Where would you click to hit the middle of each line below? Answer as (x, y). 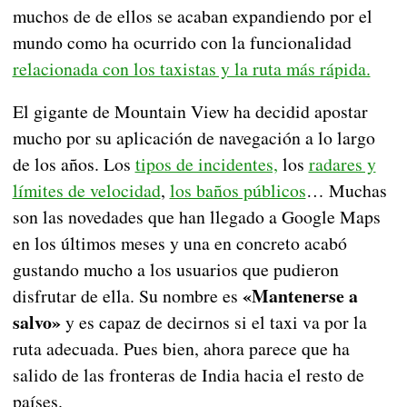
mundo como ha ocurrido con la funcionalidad (182, 43)
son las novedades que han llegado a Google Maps (196, 217)
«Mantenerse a (300, 296)
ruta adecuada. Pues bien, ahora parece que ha (181, 349)
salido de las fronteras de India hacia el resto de (188, 375)
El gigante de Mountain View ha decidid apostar (190, 112)
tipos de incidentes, (206, 164)
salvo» (36, 323)
